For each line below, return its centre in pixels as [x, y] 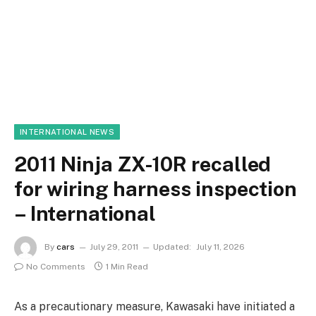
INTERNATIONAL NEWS [67, 132]
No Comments [56, 267]
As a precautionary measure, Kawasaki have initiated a [154, 306]
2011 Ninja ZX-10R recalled [143, 164]
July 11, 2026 [220, 247]
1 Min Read [127, 267]
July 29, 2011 [114, 247]
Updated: [172, 247]
